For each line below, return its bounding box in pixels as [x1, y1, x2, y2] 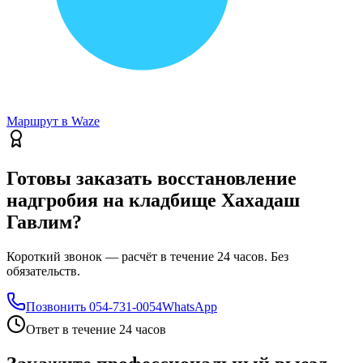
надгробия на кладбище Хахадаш [6, 190, 300, 211]
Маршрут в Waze [6, 114, 100, 129]
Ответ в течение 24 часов [26, 322, 166, 337]
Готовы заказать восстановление [6, 168, 297, 190]
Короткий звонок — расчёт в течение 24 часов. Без [6, 250, 288, 264]
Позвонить [26, 300, 86, 314]
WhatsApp [162, 300, 217, 314]
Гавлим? [6, 211, 82, 233]
